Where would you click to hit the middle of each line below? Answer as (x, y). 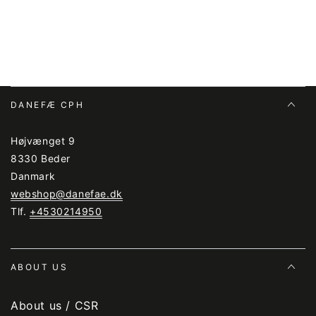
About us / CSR (55, 306)
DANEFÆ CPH (47, 105)
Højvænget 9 (43, 141)
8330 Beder (41, 159)
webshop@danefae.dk (67, 194)
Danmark (33, 176)
